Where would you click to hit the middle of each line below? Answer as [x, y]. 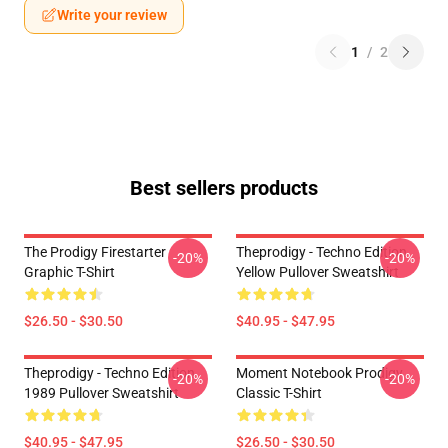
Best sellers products [224, 188]
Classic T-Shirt [279, 393]
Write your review [112, 15]
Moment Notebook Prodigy [319, 373]
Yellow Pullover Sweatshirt [317, 272]
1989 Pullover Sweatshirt [101, 393]
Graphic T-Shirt [69, 272]
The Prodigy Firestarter [95, 252]
